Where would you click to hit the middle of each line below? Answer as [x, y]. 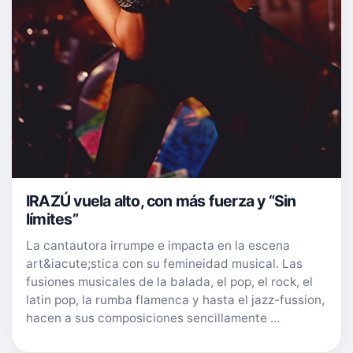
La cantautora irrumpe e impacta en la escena [158, 245]
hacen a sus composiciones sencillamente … [153, 318]
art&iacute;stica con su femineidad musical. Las [164, 263]
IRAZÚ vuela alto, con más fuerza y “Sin [161, 201]
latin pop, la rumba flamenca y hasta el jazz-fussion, [175, 299]
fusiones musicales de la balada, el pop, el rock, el [169, 281]
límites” [52, 219]
